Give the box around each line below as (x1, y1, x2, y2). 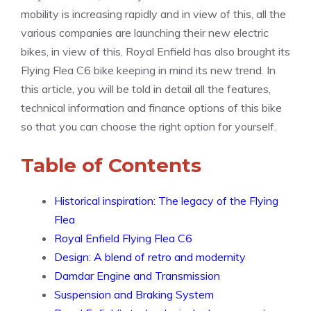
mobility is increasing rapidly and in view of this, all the (21, 7, 286, 21)
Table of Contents (21, 153, 201, 177)
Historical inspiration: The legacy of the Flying (54, 194, 278, 208)
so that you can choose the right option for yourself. (21, 119, 276, 133)
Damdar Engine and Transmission (54, 269, 220, 283)
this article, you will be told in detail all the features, (21, 82, 271, 96)
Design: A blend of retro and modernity (54, 250, 246, 264)
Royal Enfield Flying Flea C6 (54, 231, 192, 245)
